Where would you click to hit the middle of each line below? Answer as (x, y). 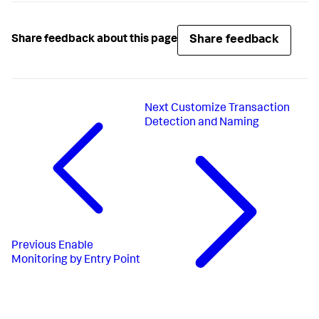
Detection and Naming (202, 123)
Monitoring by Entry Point (76, 261)
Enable (76, 247)
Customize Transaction (230, 109)
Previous (34, 247)
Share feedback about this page (94, 40)
